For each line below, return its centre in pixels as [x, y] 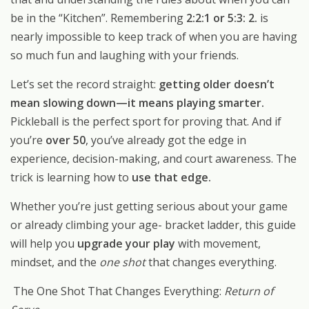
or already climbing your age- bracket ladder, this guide [153, 225]
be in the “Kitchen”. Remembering [98, 18]
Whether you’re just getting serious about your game [149, 206]
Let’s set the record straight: [84, 84]
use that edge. [171, 177]
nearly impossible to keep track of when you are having [154, 36]
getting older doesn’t [217, 84]
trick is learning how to [71, 177]
